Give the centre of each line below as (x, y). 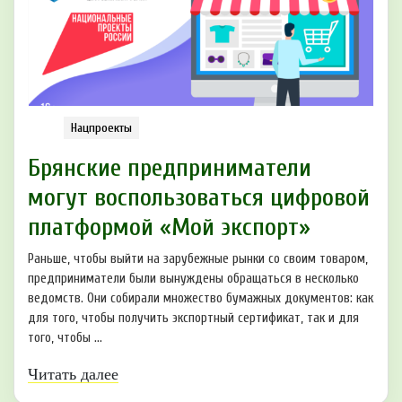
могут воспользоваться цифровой (199, 198)
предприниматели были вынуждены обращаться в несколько (193, 279)
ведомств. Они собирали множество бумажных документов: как (201, 299)
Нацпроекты (101, 128)
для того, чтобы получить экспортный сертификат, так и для (193, 319)
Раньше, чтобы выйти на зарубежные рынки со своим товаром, (198, 259)
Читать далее (73, 375)
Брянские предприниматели (170, 168)
